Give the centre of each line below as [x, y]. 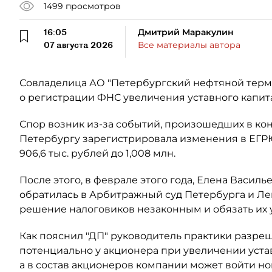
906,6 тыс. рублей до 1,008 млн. [97, 153]
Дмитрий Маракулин [186, 32]
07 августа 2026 [78, 45]
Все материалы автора [189, 45]
